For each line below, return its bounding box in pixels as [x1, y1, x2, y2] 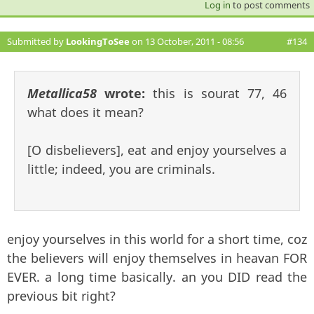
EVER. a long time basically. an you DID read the [7, 268, 307, 285]
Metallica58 [27, 84, 97, 102]
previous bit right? [7, 287, 116, 304]
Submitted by [7, 34, 66, 48]
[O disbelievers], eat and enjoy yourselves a [27, 141, 287, 158]
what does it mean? [27, 103, 144, 121]
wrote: [97, 84, 153, 102]
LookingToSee [66, 34, 130, 48]
